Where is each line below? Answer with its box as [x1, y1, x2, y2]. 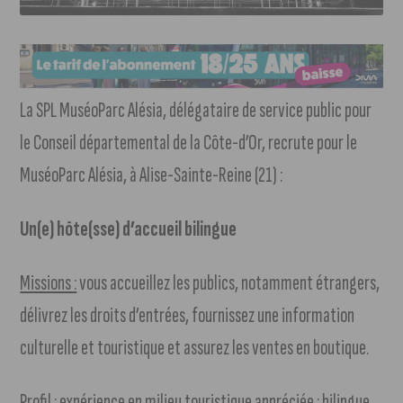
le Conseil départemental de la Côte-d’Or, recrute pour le [20, 129, 358, 156]
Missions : [20, 269, 77, 296]
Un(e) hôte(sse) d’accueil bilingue [20, 215, 237, 242]
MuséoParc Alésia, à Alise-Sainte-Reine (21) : [20, 161, 283, 188]
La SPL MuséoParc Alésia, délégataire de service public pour [20, 96, 372, 123]
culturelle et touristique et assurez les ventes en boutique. [20, 334, 370, 361]
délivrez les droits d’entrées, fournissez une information [20, 301, 355, 328]
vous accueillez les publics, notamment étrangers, [76, 269, 381, 296]
